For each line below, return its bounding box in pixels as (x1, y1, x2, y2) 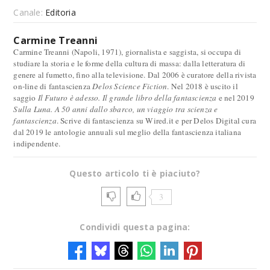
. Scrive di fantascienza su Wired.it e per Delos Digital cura (56, 115, 257, 126)
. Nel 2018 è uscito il (167, 81, 238, 92)
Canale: (13, 7, 46, 18)
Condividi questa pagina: (80, 221, 190, 233)
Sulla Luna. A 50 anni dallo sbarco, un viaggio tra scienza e (13, 104, 218, 115)
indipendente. (13, 138, 61, 149)
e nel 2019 (216, 92, 254, 103)
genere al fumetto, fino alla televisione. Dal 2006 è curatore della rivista (13, 69, 257, 80)
